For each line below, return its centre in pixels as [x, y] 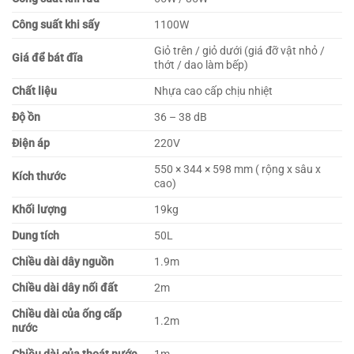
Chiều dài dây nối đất [65, 288]
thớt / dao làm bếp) [201, 65]
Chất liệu [34, 91]
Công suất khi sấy [56, 24]
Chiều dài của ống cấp [67, 314]
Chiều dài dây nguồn [63, 262]
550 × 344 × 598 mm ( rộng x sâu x [238, 169]
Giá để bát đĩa [47, 58]
